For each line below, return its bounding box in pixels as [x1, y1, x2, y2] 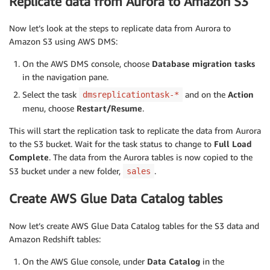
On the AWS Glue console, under [22, 256, 147, 266]
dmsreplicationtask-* [83, 90, 179, 100]
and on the [183, 89, 228, 100]
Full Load [214, 139, 252, 149]
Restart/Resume [77, 103, 142, 114]
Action [228, 89, 254, 100]
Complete [9, 152, 49, 163]
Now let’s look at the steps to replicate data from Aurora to [9, 23, 231, 34]
